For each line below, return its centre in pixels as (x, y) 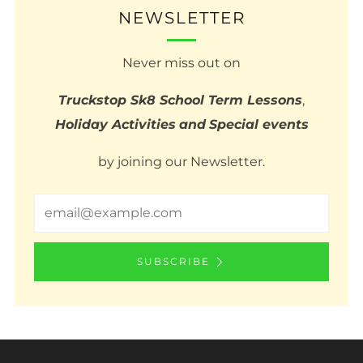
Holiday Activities (115, 124)
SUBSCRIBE (173, 261)
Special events (258, 124)
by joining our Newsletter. (181, 161)
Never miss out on (181, 62)
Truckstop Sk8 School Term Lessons (180, 100)
